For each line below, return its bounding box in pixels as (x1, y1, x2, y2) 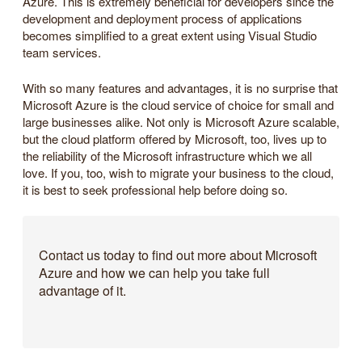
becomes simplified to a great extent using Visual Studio (23, 27, 317, 44)
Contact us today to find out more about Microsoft (39, 245, 317, 264)
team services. (23, 44, 101, 61)
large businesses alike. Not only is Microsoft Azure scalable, (23, 112, 339, 130)
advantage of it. (39, 280, 126, 300)
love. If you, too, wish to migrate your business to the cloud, (23, 163, 334, 181)
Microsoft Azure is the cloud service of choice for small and (23, 95, 334, 113)
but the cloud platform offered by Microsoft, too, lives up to (23, 129, 326, 147)
